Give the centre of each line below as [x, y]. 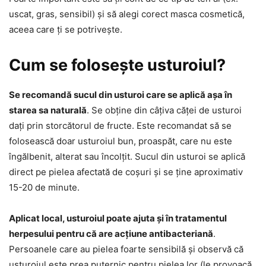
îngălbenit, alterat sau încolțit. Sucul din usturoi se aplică [127, 156]
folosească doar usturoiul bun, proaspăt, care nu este [121, 141]
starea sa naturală [48, 110]
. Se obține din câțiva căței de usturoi [164, 110]
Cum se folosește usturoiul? [117, 65]
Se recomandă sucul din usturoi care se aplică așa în [121, 94]
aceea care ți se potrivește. [66, 29]
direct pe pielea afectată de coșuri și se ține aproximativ [126, 172]
